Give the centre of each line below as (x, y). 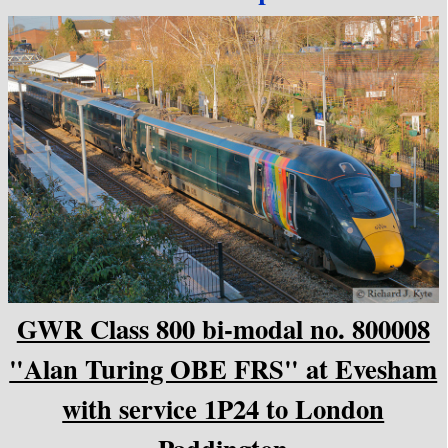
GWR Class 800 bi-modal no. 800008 (223, 328)
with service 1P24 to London (223, 408)
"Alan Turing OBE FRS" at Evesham (223, 368)
